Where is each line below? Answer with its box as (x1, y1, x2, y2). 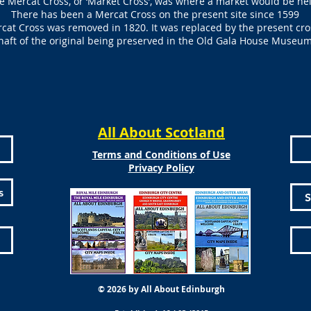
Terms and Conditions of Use (92, 148, 230, 161)
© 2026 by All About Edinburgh (97, 283, 225, 295)
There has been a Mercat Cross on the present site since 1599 (11, 8, 299, 21)
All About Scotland (98, 123, 225, 142)
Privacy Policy (128, 161, 194, 174)
